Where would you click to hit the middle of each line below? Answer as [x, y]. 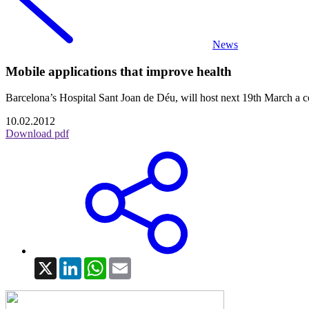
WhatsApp [130, 263]
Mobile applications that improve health [119, 71]
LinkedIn [101, 263]
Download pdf [37, 134]
